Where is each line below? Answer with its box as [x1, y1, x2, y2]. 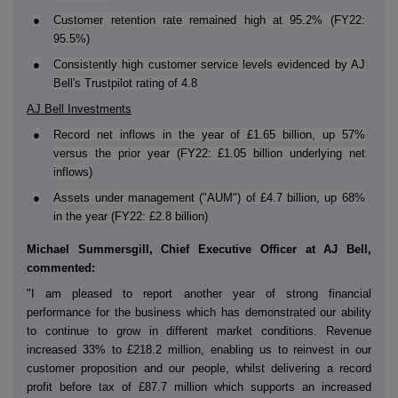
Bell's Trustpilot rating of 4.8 [53, 76, 198, 91]
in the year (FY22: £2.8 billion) [53, 210, 209, 224]
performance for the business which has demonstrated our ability [27, 306, 371, 320]
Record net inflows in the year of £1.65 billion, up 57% [53, 128, 365, 142]
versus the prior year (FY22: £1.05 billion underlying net [53, 147, 365, 161]
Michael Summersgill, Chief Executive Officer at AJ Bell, [27, 243, 371, 257]
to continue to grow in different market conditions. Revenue [27, 324, 371, 338]
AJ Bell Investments [27, 102, 131, 116]
